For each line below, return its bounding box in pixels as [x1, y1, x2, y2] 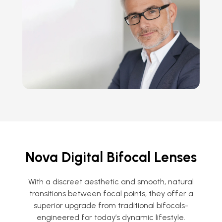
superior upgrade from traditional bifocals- [34, 201, 188, 211]
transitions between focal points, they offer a [29, 189, 193, 199]
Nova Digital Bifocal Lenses [25, 149, 197, 166]
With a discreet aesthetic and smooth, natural [28, 177, 194, 187]
